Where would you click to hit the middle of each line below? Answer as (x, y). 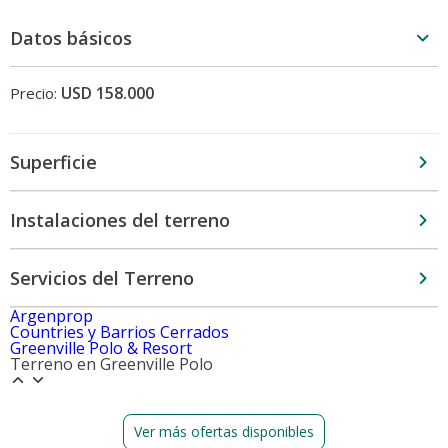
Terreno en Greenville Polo (111, 364)
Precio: (33, 93)
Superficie (53, 162)
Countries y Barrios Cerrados (119, 332)
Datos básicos (71, 38)
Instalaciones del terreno (120, 220)
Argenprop (51, 316)
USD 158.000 (107, 93)
